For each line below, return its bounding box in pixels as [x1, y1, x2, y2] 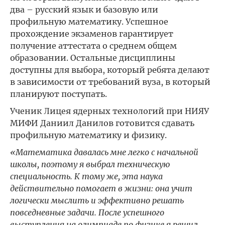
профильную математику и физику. [10, 130, 167, 140]
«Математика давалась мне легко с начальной [10, 147, 198, 157]
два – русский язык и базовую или [10, 5, 158, 15]
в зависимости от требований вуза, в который [10, 77, 210, 87]
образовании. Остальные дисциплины [10, 53, 175, 63]
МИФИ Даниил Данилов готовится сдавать [10, 118, 194, 128]
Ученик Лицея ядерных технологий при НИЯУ [10, 106, 209, 116]
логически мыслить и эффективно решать [10, 195, 184, 205]
